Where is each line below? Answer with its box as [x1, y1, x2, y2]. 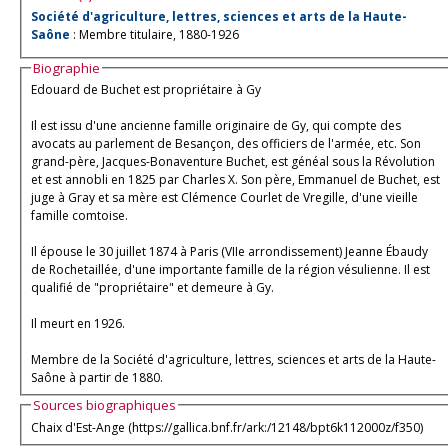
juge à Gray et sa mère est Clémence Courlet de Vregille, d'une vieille [31, 188, 418, 206]
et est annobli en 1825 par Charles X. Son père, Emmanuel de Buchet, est [31, 170, 440, 188]
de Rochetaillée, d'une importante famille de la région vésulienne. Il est [31, 260, 430, 278]
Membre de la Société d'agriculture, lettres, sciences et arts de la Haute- [31, 350, 436, 368]
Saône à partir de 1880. [31, 368, 163, 386]
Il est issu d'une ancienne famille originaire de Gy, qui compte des [31, 116, 401, 134]
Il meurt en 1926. [31, 314, 125, 332]
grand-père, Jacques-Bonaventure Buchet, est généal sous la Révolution [31, 152, 435, 170]
